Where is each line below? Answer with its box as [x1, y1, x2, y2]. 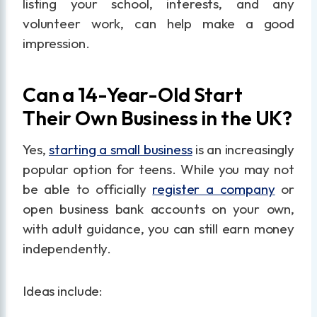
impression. [23, 34, 90, 52]
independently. [23, 239, 112, 257]
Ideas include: [23, 282, 103, 299]
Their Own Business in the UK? [23, 105, 293, 130]
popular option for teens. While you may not [23, 160, 294, 178]
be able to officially [23, 180, 153, 197]
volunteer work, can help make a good [23, 14, 294, 32]
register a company [152, 180, 275, 197]
